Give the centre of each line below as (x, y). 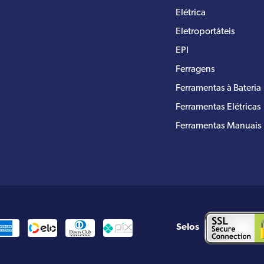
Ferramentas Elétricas (218, 107)
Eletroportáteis (205, 32)
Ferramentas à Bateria (218, 88)
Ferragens (195, 69)
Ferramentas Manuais (219, 126)
